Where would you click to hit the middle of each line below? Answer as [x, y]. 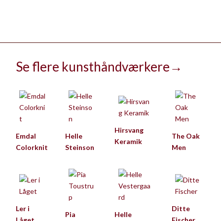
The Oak [186, 136]
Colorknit [32, 147]
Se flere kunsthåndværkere [93, 66]
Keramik [128, 142]
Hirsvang [129, 130]
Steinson [80, 147]
